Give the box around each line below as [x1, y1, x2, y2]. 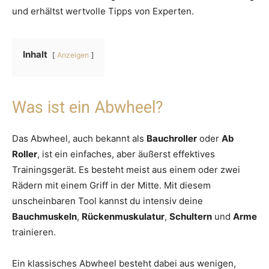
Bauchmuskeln [12, 211, 77, 223]
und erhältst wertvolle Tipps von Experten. [12, 5, 194, 17]
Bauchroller [147, 133, 197, 145]
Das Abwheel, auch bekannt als [12, 133, 147, 145]
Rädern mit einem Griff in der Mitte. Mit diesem [12, 180, 211, 192]
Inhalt [23, 49, 47, 61]
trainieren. [12, 226, 56, 238]
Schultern [169, 211, 212, 223]
